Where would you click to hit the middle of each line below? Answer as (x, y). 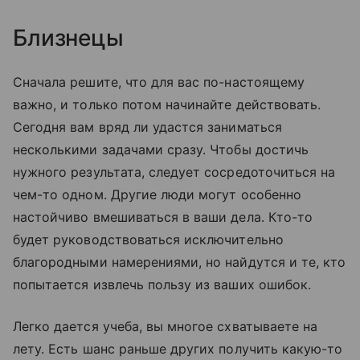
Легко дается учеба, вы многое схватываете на (166, 326)
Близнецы (68, 37)
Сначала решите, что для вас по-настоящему (159, 82)
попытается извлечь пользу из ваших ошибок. (164, 284)
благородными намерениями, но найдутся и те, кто (180, 262)
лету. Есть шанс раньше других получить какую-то (178, 348)
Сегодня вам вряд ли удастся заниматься (147, 127)
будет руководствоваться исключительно (148, 239)
